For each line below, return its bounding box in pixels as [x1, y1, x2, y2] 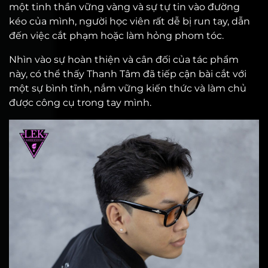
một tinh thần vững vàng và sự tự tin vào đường [9, 1, 240, 13]
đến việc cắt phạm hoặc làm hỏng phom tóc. [9, 30, 224, 41]
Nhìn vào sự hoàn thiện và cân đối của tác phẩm [9, 54, 239, 65]
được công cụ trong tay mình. [9, 97, 151, 108]
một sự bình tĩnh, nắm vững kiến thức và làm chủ [9, 83, 246, 94]
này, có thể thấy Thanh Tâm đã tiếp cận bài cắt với [9, 68, 246, 80]
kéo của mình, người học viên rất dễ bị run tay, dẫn [9, 16, 250, 27]
